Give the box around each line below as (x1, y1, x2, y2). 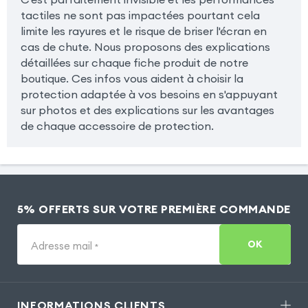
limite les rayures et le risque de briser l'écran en (20, 23, 267, 38)
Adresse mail (30, 239, 95, 252)
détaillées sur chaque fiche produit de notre (20, 55, 248, 69)
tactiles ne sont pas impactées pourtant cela (20, 8, 260, 22)
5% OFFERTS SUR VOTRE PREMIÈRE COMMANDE (16, 201, 291, 216)
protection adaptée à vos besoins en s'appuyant (20, 87, 278, 101)
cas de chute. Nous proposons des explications (20, 39, 270, 54)
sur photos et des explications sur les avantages (20, 102, 274, 117)
